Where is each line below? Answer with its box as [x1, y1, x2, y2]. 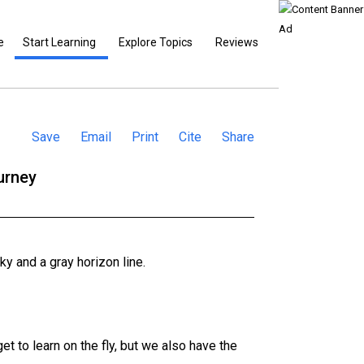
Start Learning [23, 36, 97, 49]
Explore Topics [119, 36, 193, 49]
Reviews [215, 36, 259, 49]
